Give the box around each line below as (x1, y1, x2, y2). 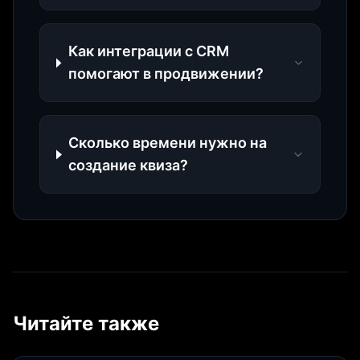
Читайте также (13, 312, 159, 336)
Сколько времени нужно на (68, 134, 268, 152)
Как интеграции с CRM (67, 43, 229, 60)
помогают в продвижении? (67, 65, 264, 83)
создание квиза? (68, 157, 189, 174)
